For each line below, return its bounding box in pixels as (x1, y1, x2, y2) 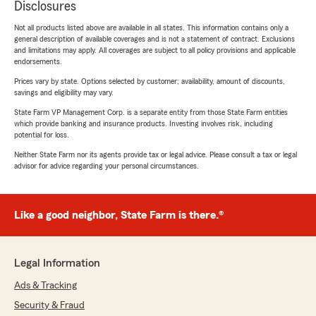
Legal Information (14, 257, 100, 269)
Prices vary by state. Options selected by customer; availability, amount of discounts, (14, 77, 285, 86)
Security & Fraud (14, 300, 85, 311)
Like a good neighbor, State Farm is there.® (14, 209, 224, 221)
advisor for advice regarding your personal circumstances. (14, 162, 199, 171)
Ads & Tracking (14, 281, 77, 291)
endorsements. (14, 57, 62, 66)
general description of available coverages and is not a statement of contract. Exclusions (14, 35, 295, 44)
